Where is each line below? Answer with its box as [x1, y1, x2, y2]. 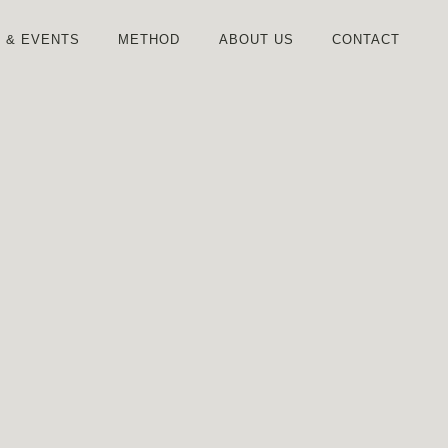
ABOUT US [218, 32, 294, 47]
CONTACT [332, 32, 400, 47]
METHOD [118, 32, 181, 47]
